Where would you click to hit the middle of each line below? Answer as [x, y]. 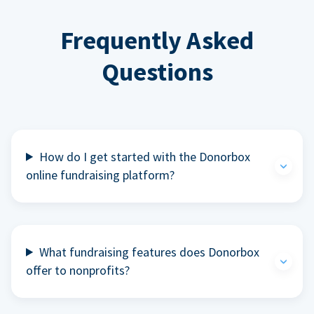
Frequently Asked [157, 40]
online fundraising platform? [100, 175]
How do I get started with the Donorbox [145, 156]
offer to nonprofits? [78, 270]
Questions [157, 71]
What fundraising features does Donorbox [150, 252]
